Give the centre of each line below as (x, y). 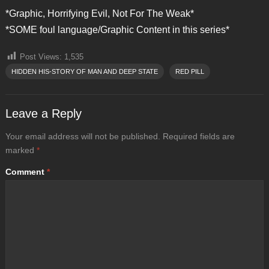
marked (21, 150)
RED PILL (189, 71)
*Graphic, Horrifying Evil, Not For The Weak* (99, 13)
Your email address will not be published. (83, 136)
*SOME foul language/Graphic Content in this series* (117, 29)
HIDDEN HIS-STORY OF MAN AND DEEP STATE (84, 71)
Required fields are (198, 136)
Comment (26, 171)
